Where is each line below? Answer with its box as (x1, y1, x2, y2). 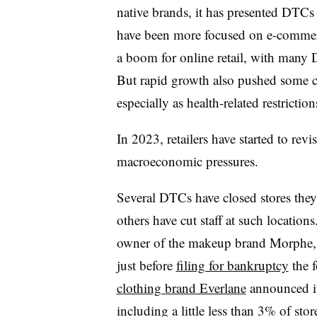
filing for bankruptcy (175, 255, 289, 274)
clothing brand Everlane (116, 278, 246, 296)
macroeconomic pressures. (116, 151, 263, 170)
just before (116, 255, 176, 274)
